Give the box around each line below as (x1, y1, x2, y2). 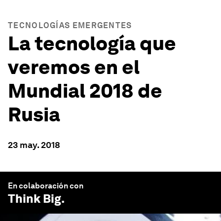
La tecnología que (8, 32, 176, 55)
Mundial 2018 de (8, 79, 162, 103)
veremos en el (8, 55, 140, 79)
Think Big (8, 191, 61, 206)
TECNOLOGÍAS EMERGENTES (8, 21, 132, 30)
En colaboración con (8, 181, 83, 190)
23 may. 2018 (8, 140, 60, 150)
